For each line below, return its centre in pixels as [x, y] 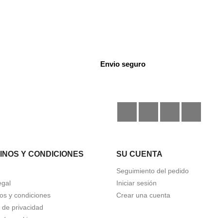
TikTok [191, 107]
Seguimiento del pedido [153, 171]
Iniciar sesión [136, 183]
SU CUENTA [139, 154]
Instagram [175, 107]
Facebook [154, 107]
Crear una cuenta [143, 195]
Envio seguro [123, 64]
